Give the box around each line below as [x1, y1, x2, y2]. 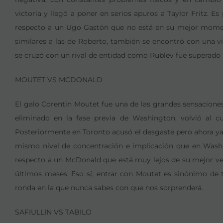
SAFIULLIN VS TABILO [15, 208, 92, 217]
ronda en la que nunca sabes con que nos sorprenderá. [15, 183, 203, 192]
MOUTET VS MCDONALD [15, 75, 103, 84]
